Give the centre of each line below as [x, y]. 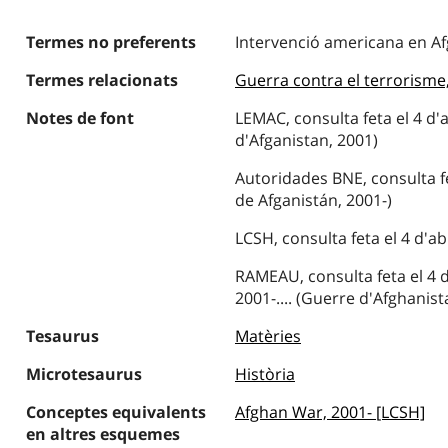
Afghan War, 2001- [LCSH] [329, 412]
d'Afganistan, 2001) [306, 140]
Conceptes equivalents [115, 412]
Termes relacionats [101, 80]
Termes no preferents [110, 42]
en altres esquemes [102, 434]
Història [264, 374]
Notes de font [79, 118]
